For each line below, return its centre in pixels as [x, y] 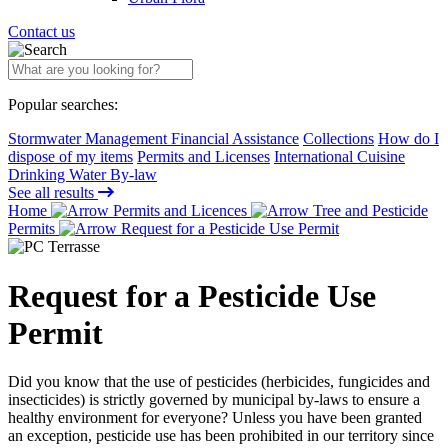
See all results [53, 193]
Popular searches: [63, 105]
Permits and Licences [180, 211]
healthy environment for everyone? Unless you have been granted [215, 417]
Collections [338, 139]
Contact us [41, 32]
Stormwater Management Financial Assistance [153, 139]
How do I [408, 139]
